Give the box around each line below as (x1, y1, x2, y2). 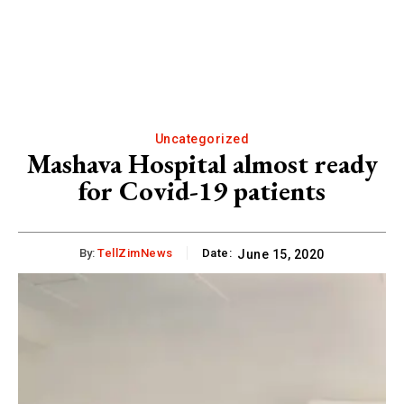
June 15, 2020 (237, 246, 325, 262)
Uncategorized (154, 131, 250, 146)
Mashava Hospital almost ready (26, 145, 378, 181)
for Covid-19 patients (78, 172, 326, 208)
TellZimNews (97, 245, 173, 260)
